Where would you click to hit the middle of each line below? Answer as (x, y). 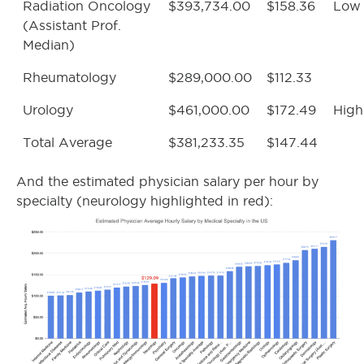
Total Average (67, 143)
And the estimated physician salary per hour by (167, 182)
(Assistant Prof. (72, 26)
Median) (49, 45)
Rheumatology (69, 78)
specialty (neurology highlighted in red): (145, 201)
